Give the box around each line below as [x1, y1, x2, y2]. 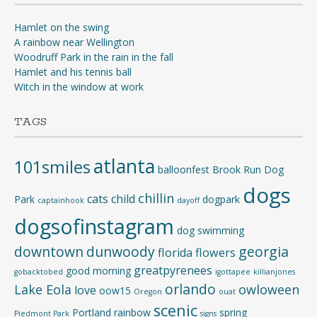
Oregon [134, 287, 162, 296]
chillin [138, 190, 174, 207]
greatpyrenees [134, 263, 212, 278]
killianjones [253, 267, 295, 277]
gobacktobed [14, 267, 63, 277]
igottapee [215, 267, 250, 277]
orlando [165, 279, 216, 299]
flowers [195, 245, 236, 260]
